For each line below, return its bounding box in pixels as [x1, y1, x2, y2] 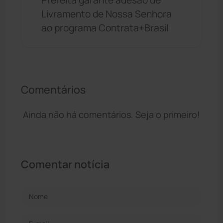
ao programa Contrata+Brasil [41, 21, 168, 34]
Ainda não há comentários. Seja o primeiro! [23, 108, 200, 120]
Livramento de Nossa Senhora [41, 7, 172, 20]
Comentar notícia [21, 156, 110, 171]
